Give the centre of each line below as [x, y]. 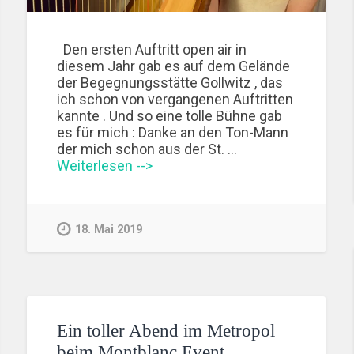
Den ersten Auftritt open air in [152, 50]
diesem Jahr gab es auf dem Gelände [174, 66]
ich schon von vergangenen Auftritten [175, 100]
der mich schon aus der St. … [147, 149]
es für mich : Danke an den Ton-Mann [173, 133]
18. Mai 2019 [109, 229]
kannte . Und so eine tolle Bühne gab [170, 116]
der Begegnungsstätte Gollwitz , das [170, 83]
